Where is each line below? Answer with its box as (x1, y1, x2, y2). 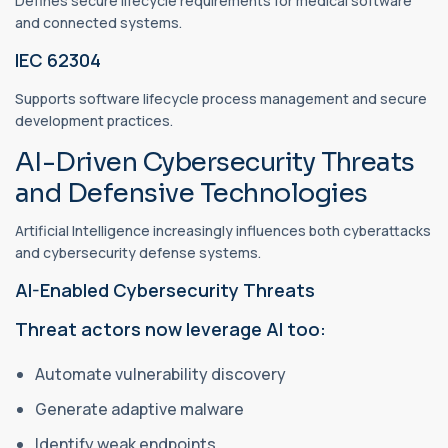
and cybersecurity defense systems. (15, 242, 261, 262)
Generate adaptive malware (35, 397, 247, 420)
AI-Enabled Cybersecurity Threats (15, 277, 315, 302)
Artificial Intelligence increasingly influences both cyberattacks (15, 220, 431, 240)
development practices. (15, 111, 173, 131)
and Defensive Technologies (15, 177, 368, 211)
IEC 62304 (15, 48, 101, 73)
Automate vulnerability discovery (35, 362, 289, 385)
